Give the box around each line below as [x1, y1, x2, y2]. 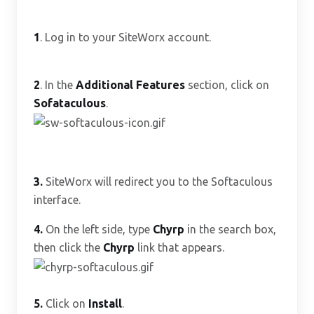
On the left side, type [43, 222, 153, 235]
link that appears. [135, 240, 224, 254]
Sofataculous [34, 97, 106, 109]
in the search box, [184, 222, 276, 235]
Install [88, 296, 122, 310]
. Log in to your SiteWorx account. [40, 31, 211, 43]
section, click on [185, 78, 269, 91]
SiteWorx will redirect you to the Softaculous [43, 175, 273, 188]
